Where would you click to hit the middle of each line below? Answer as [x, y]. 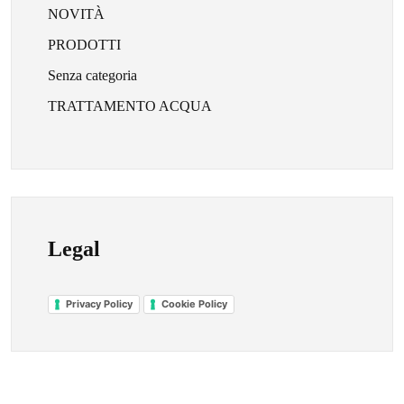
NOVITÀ [76, 14]
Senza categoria [92, 75]
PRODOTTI [84, 45]
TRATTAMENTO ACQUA [130, 106]
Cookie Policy [194, 303]
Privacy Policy [99, 303]
